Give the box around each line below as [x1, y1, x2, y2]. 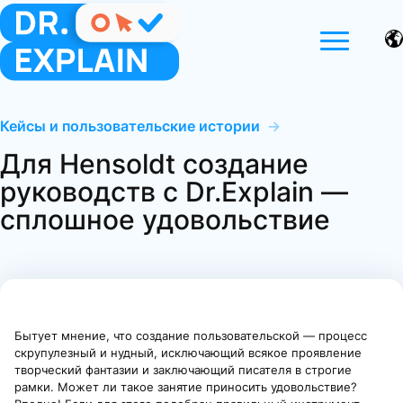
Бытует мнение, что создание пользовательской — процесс [14, 328, 367, 344]
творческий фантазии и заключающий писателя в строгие [14, 363, 352, 378]
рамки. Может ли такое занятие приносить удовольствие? [14, 380, 357, 395]
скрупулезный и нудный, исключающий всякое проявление [14, 345, 362, 361]
